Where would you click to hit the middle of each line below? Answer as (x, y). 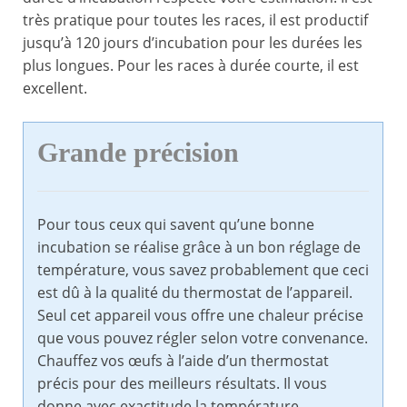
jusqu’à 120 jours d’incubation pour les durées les (193, 43)
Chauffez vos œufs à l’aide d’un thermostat (183, 361)
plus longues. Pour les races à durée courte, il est (191, 66)
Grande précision (138, 153)
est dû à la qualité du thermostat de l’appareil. (195, 293)
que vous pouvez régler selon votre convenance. (203, 338)
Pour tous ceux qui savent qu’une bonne (176, 225)
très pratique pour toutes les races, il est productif (195, 20)
